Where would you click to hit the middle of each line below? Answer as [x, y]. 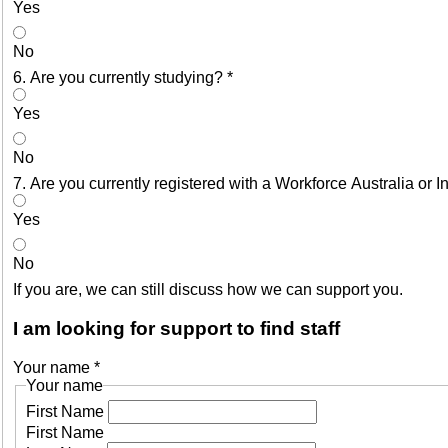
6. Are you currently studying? [120, 78]
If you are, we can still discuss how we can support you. [208, 290]
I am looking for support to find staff [176, 329]
